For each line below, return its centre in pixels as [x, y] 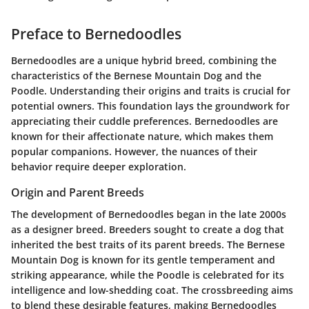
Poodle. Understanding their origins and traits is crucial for [151, 90]
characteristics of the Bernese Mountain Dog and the [136, 75]
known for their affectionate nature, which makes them [142, 136]
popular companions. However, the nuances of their [134, 151]
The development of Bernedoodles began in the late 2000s [149, 214]
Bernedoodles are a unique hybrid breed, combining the [144, 60]
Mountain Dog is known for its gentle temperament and [143, 259]
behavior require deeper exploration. [99, 166]
